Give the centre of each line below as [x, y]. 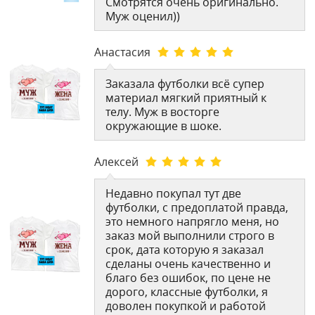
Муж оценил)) [143, 16]
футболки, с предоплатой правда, [197, 207]
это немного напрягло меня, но [193, 221]
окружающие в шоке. [164, 126]
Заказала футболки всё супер [185, 83]
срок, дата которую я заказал [185, 249]
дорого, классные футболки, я [187, 291]
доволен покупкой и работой [186, 306]
